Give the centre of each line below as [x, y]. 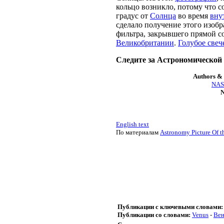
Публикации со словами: [154, 215]
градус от [133, 16]
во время [193, 16]
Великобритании [145, 43]
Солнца [163, 16]
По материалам [138, 132]
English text [132, 124]
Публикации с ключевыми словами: [170, 207]
